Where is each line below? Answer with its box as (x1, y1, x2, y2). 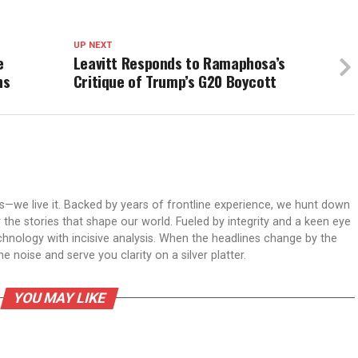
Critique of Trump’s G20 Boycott (73, 69, 276, 93)
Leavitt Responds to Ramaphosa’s (73, 50, 285, 74)
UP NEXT (73, 39, 112, 50)
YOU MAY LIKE (10, 289, 108, 306)
